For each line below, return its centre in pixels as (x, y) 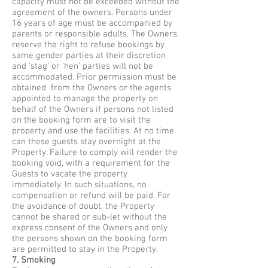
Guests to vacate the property (70, 174)
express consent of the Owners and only (90, 228)
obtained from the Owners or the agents (92, 88)
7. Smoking (34, 260)
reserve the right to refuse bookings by (88, 45)
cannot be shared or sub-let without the (89, 217)
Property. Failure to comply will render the (95, 153)
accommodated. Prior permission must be (94, 77)
